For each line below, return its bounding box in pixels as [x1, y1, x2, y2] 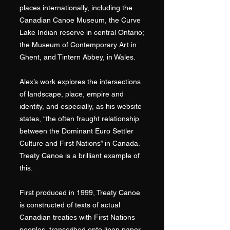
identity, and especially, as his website [20, 102, 142, 110]
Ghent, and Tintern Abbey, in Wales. [20, 53, 136, 61]
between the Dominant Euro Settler [20, 127, 133, 135]
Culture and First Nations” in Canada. [20, 139, 140, 147]
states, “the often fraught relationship [20, 114, 139, 123]
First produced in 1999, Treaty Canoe [20, 188, 140, 197]
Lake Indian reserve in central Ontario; [20, 28, 144, 36]
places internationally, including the [20, 4, 132, 12]
